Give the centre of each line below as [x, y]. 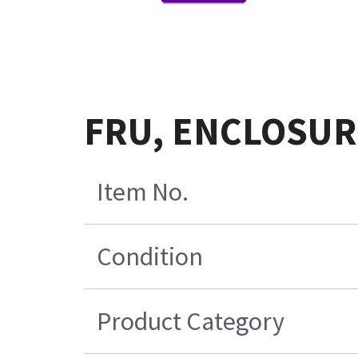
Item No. [143, 191]
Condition [150, 256]
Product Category [191, 321]
